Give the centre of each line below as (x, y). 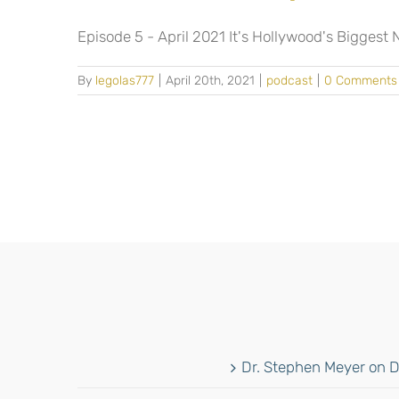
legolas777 (125, 80)
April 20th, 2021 (210, 80)
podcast (289, 80)
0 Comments (361, 80)
